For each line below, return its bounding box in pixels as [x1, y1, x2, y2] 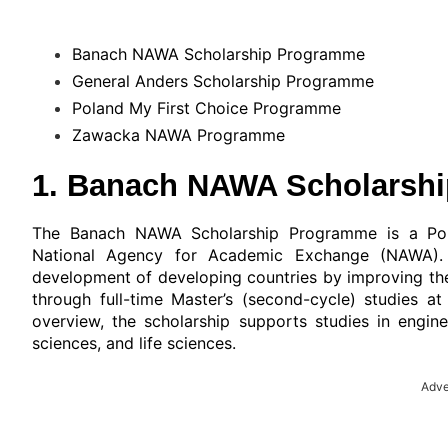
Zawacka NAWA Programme [72, 125, 285, 146]
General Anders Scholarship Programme [72, 71, 374, 92]
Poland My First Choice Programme [72, 98, 341, 119]
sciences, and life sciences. [32, 333, 236, 354]
